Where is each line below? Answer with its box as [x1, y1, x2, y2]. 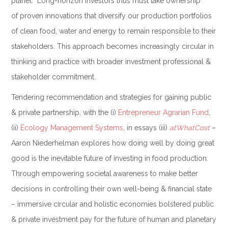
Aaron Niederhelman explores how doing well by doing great [11, 138, 214, 147]
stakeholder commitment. [11, 72, 96, 81]
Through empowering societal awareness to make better [11, 169, 198, 178]
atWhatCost [169, 123, 210, 132]
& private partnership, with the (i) [11, 108, 118, 117]
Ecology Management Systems [20, 123, 123, 132]
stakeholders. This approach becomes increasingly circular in [11, 42, 214, 50]
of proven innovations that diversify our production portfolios [11, 11, 212, 20]
